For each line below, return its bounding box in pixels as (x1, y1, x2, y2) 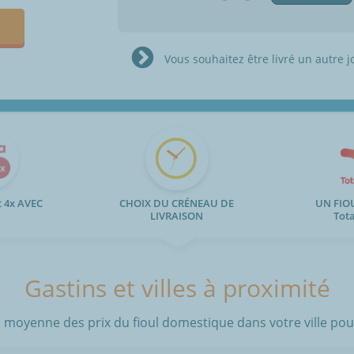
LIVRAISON (150, 209, 204, 224)
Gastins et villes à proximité (24, 272, 330, 305)
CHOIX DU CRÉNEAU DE (119, 196, 235, 211)
